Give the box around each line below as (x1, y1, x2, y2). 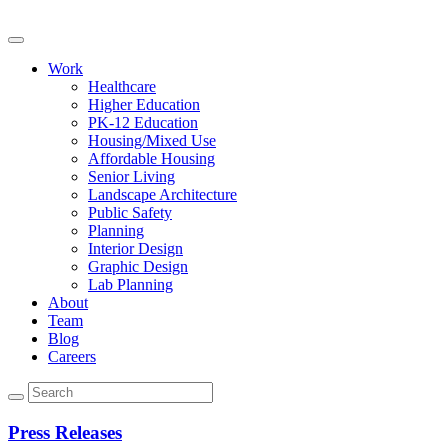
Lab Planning (88, 276, 173, 293)
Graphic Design (88, 258, 188, 275)
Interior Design (88, 240, 183, 257)
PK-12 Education (88, 114, 198, 131)
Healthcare (88, 78, 156, 95)
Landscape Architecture (88, 186, 237, 203)
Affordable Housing (88, 150, 215, 167)
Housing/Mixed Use (88, 132, 216, 149)
